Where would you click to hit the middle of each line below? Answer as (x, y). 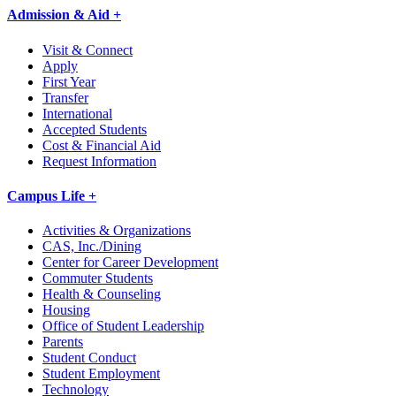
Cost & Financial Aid (102, 145)
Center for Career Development (130, 263)
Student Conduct (89, 358)
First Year (69, 81)
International (77, 113)
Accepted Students (95, 129)
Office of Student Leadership (123, 326)
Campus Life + (52, 195)
